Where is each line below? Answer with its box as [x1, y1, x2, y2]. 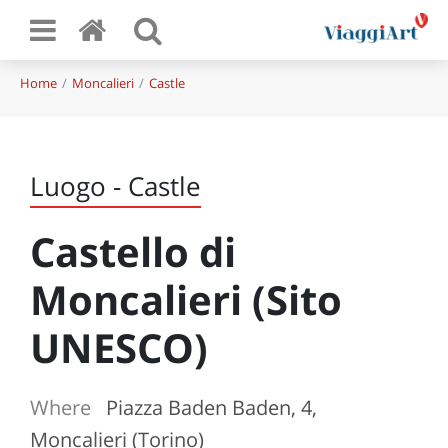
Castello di [30, 224, 236, 279]
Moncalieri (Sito [30, 272, 342, 327]
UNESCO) [30, 320, 208, 375]
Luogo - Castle [30, 168, 201, 204]
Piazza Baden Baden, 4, [106, 394, 317, 421]
